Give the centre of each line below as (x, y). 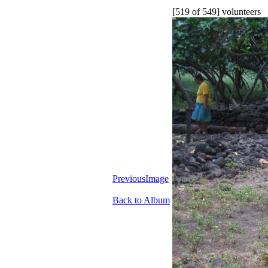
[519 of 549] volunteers (217, 12)
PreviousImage (141, 179)
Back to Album (141, 200)
